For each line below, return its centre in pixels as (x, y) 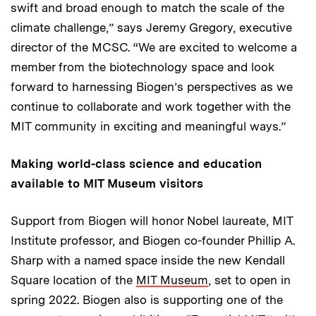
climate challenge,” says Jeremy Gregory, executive (151, 27)
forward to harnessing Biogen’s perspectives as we (152, 86)
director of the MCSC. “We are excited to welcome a (154, 47)
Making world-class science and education (136, 163)
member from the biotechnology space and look (142, 67)
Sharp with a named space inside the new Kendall (148, 260)
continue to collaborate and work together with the (151, 106)
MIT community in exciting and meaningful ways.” (148, 126)
